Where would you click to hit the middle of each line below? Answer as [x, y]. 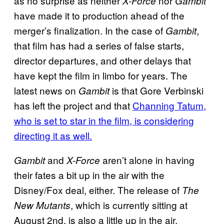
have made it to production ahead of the [99, 15]
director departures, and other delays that [102, 60]
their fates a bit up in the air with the [89, 174]
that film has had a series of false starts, [99, 45]
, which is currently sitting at [129, 204]
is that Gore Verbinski [156, 90]
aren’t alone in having [147, 159]
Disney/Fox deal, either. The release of [98, 189]
